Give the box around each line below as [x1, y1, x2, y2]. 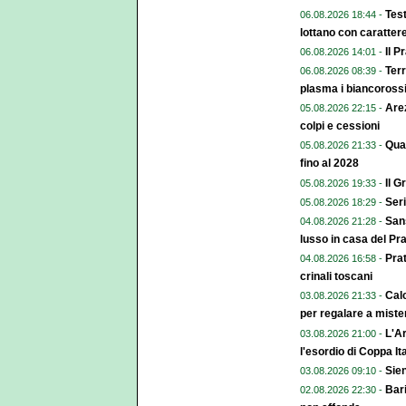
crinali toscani [300, 270, 372, 284]
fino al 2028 [300, 157, 359, 170]
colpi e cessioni [300, 120, 380, 133]
